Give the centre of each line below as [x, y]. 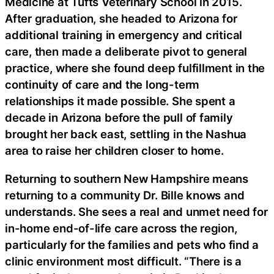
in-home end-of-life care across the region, [121, 228]
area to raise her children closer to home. [114, 151]
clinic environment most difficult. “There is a [123, 261]
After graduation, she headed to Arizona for [121, 19]
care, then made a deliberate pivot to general [126, 52]
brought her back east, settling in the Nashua [126, 134]
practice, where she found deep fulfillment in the [135, 68]
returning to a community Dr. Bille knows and [125, 195]
